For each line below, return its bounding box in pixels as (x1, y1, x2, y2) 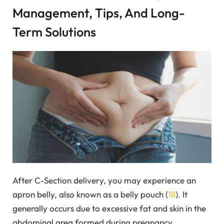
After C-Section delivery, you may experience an (12, 174, 196, 185)
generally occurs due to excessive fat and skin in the (12, 202, 206, 213)
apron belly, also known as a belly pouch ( (12, 188, 168, 199)
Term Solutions (12, 23, 96, 40)
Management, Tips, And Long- (12, 4, 185, 21)
